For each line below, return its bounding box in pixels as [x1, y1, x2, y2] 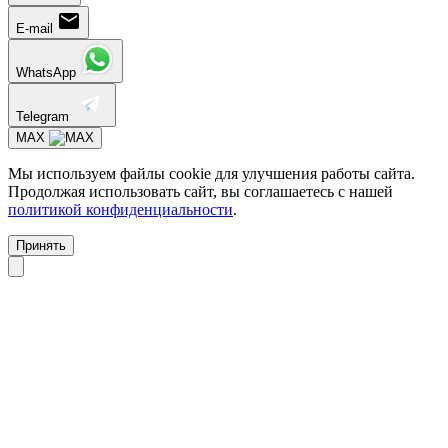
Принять [16, 237, 66, 253]
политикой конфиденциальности [8, 200, 233, 218]
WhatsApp [16, 64, 76, 80]
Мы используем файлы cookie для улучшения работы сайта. [8, 164, 415, 182]
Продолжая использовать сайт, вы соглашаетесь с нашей [8, 182, 393, 200]
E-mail [16, 20, 53, 36]
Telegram [16, 108, 69, 124]
